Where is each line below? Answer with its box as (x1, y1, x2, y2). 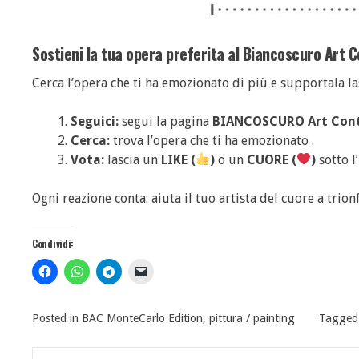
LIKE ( (161, 151, 196, 167)
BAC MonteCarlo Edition (82, 311, 203, 325)
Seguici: (71, 113, 119, 129)
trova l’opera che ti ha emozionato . (110, 132, 314, 148)
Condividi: (32, 236, 74, 250)
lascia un (104, 151, 161, 167)
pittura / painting (209, 311, 295, 325)
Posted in (32, 311, 82, 325)
